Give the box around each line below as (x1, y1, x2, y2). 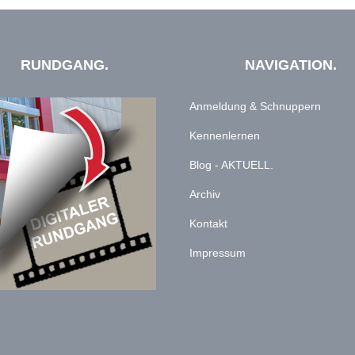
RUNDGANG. (21, 57, 109, 74)
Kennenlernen (189, 129, 260, 143)
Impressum (189, 246, 246, 260)
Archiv (189, 188, 220, 201)
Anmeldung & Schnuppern (189, 100, 321, 113)
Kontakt (189, 217, 227, 231)
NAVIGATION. (244, 57, 337, 74)
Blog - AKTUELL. (189, 158, 273, 172)
